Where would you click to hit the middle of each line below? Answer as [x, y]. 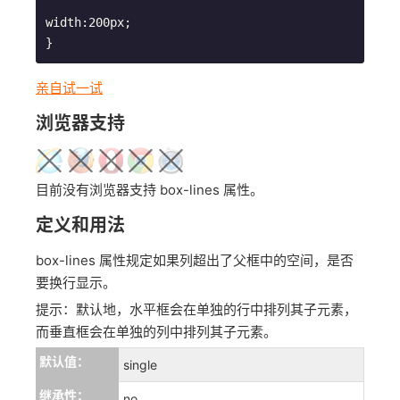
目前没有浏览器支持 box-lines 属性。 [150, 190]
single [140, 365]
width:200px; [88, 22]
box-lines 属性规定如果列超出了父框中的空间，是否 [195, 260]
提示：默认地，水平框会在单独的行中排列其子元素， [196, 309]
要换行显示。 [76, 283]
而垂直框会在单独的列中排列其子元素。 [156, 332]
